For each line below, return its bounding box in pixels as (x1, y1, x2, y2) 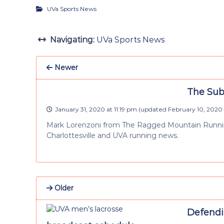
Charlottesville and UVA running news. (46, 130, 178, 140)
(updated (137, 105, 168, 113)
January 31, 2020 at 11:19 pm (55, 105, 137, 113)
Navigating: (50, 34, 94, 44)
